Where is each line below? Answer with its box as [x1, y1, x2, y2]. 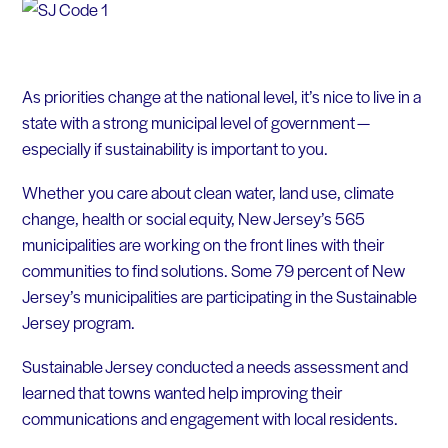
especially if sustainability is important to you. [21, 136, 328, 161]
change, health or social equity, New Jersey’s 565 [21, 205, 365, 230]
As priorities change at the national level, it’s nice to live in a [21, 84, 421, 109]
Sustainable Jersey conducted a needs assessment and [21, 353, 408, 378]
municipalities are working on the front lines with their [21, 231, 385, 256]
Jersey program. [21, 309, 135, 334]
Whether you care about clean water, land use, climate [21, 179, 394, 204]
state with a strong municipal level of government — [21, 110, 369, 135]
